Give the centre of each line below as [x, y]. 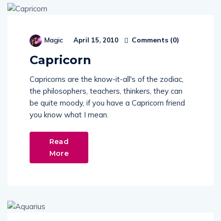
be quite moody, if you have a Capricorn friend [107, 103]
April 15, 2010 [95, 40]
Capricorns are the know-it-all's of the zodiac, [107, 79]
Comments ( [151, 40]
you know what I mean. [69, 115]
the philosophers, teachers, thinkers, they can [106, 91]
